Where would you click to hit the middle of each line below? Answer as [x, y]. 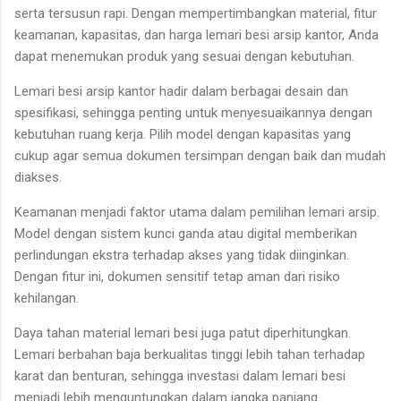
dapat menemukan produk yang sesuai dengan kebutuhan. [184, 57]
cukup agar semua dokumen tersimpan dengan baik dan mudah [200, 156]
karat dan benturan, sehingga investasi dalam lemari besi [180, 376]
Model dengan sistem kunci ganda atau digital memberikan [186, 234]
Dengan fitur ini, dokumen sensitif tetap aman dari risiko [177, 277]
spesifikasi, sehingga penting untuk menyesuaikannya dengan [193, 113]
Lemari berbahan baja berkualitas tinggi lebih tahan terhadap [190, 355]
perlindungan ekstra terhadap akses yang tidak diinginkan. [182, 256]
